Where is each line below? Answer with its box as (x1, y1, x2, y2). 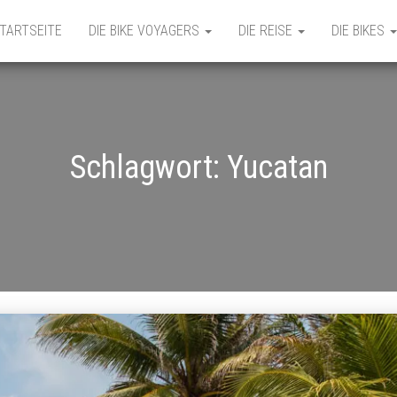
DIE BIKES (331, 22, 388, 39)
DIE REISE (238, 22, 296, 39)
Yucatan (226, 149, 328, 186)
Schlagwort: (69, 149, 227, 186)
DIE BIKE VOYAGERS (89, 22, 203, 39)
